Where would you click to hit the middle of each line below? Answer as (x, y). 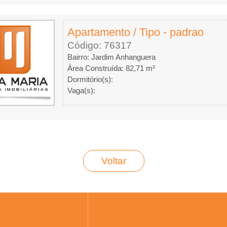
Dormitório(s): (90, 79)
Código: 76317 (99, 45)
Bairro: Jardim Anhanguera (111, 57)
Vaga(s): (81, 90)
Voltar (113, 161)
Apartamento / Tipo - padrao (135, 32)
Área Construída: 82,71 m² (111, 68)
